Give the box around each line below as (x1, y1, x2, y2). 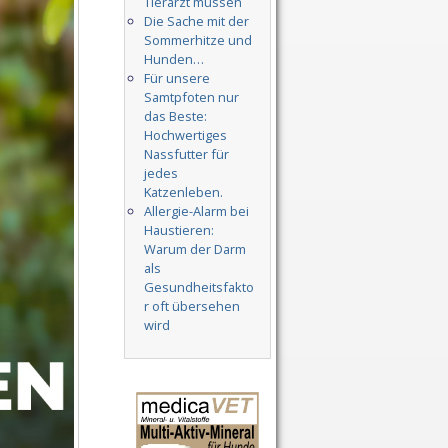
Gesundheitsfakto (143, 278, 254, 297)
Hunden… (143, 50, 204, 69)
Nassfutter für (143, 145, 229, 164)
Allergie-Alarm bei (143, 202, 249, 221)
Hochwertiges (143, 126, 227, 145)
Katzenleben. (143, 183, 223, 202)
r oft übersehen (143, 297, 240, 316)
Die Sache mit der (143, 12, 249, 31)
